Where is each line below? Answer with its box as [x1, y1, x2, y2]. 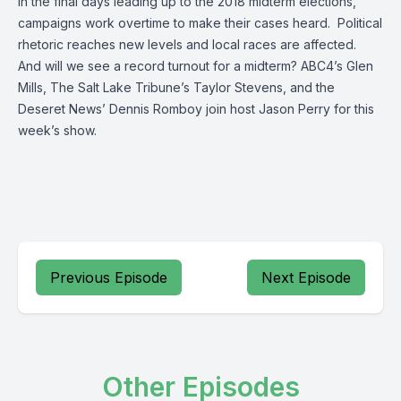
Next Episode [261, 269, 351, 286]
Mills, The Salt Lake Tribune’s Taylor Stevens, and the [18, 80, 335, 95]
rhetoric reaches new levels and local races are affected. [18, 37, 360, 52]
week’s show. [18, 123, 97, 138]
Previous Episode [50, 269, 167, 286]
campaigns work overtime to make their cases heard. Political [18, 15, 382, 30]
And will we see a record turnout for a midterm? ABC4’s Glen [18, 58, 373, 73]
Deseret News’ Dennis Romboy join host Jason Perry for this [18, 101, 374, 116]
